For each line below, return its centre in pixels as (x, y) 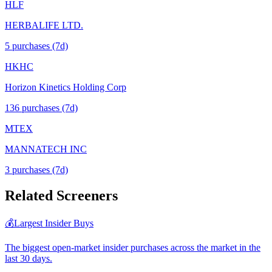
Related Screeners (61, 196)
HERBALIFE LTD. (44, 25)
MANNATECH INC (46, 149)
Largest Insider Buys (54, 223)
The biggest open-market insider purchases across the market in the (133, 248)
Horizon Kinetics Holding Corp (66, 87)
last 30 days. (29, 259)
